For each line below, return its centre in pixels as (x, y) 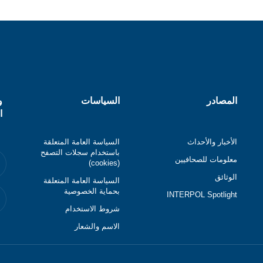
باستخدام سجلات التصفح (80, 152)
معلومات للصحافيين (206, 159)
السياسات (101, 100)
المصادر (222, 100)
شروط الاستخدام (93, 209)
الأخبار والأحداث (213, 142)
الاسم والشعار (97, 226)
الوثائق (226, 177)
